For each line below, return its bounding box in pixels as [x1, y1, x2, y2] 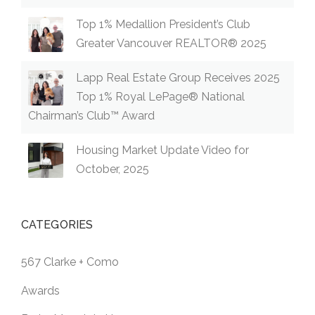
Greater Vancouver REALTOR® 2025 [76, 36, 266, 50]
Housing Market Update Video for [76, 143, 249, 157]
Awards [21, 283, 60, 297]
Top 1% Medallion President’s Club [76, 17, 250, 31]
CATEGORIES [21, 217, 93, 231]
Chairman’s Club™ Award [28, 108, 155, 122]
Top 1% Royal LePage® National [76, 89, 245, 103]
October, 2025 [76, 162, 149, 176]
